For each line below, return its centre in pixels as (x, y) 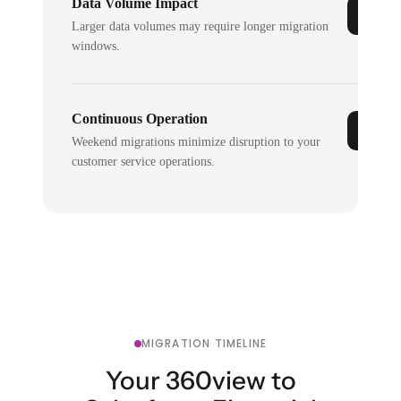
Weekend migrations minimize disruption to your (196, 141)
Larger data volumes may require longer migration (200, 26)
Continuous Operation (140, 118)
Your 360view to (200, 380)
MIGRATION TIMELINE (204, 343)
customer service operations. (144, 161)
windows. (96, 46)
